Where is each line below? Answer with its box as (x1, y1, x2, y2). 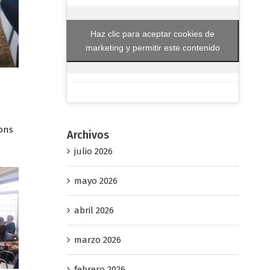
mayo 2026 (74, 175, 118, 186)
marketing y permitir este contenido (85, 42, 220, 52)
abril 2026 (74, 204, 114, 216)
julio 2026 (74, 145, 113, 157)
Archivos (66, 128, 109, 142)
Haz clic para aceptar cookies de (90, 28, 215, 39)
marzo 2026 (74, 234, 121, 245)
